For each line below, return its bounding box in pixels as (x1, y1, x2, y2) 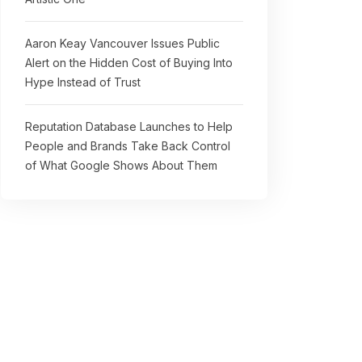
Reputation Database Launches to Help (25, 120, 233, 133)
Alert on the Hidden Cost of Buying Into (25, 56, 233, 69)
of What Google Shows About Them (25, 158, 217, 172)
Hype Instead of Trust (25, 75, 141, 89)
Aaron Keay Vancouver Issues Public (25, 36, 220, 50)
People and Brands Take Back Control (25, 139, 230, 153)
